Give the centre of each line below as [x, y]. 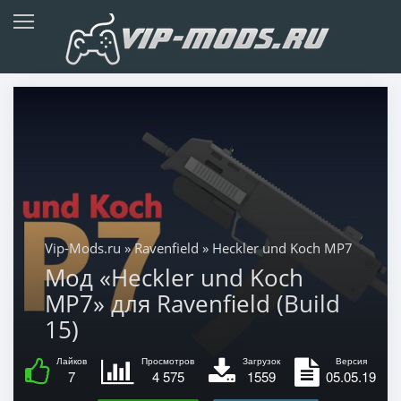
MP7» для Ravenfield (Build [192, 303]
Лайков [72, 360]
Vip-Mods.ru [82, 247]
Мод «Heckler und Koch [174, 277]
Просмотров [168, 360]
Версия [351, 360]
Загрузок [261, 360]
